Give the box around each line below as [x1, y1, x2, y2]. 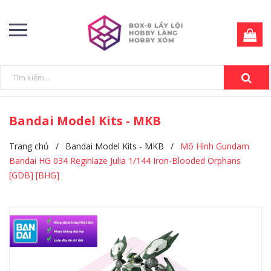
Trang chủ [9, 140, 49, 152]
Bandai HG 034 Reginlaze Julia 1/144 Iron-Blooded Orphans [9, 155, 241, 166]
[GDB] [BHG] [9, 169, 59, 181]
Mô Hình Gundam [180, 140, 249, 152]
